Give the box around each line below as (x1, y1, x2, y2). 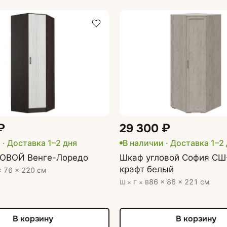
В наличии (122, 137, 164, 148)
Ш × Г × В (119, 178, 149, 186)
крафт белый (119, 164, 174, 174)
